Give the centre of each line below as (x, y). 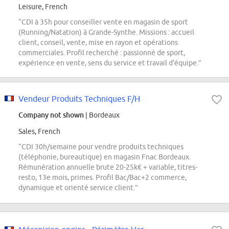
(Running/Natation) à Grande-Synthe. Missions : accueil (106, 32)
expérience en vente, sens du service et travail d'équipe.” (110, 63)
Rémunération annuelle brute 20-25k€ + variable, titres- (108, 167)
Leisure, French (43, 7)
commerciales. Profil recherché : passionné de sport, (102, 53)
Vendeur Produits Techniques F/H (79, 99)
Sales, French (39, 132)
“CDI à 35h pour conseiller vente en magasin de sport (103, 22)
